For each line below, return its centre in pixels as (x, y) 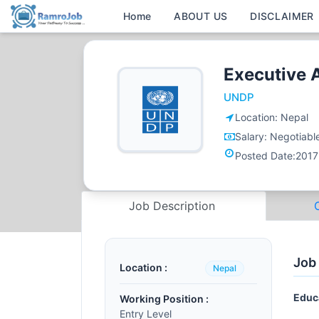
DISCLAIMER (282, 16)
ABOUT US (201, 16)
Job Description (174, 206)
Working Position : (164, 299)
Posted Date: (265, 156)
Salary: (252, 136)
